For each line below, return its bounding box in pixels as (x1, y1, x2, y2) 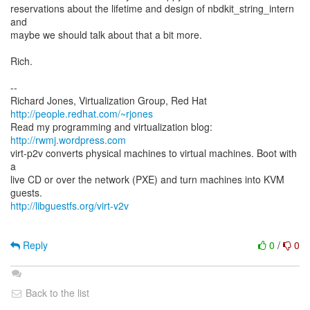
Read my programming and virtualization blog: (10, 120, 212, 134)
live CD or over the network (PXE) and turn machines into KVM (10, 172, 284, 186)
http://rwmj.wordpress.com (10, 133, 126, 147)
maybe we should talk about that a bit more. (10, 28, 202, 42)
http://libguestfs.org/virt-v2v (10, 199, 129, 212)
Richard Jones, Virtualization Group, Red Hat (10, 93, 207, 107)
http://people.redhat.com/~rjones (10, 107, 153, 120)
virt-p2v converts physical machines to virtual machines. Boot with (10, 146, 297, 160)
